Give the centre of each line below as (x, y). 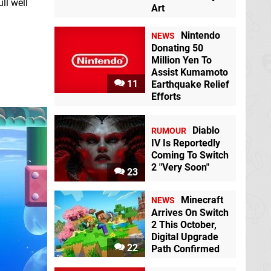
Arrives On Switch (190, 212)
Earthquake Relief (190, 85)
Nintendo (201, 36)
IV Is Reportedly (186, 143)
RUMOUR (169, 131)
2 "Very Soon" (180, 167)
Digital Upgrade (185, 237)
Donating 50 (177, 48)
